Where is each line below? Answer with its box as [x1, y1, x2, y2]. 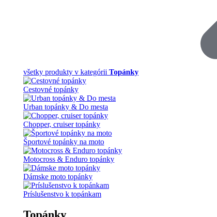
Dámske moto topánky [23, 172, 93, 181]
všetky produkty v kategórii [23, 67, 109, 76]
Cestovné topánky [23, 85, 78, 93]
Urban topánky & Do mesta [23, 102, 108, 111]
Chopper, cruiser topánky [23, 120, 100, 128]
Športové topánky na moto [23, 137, 104, 146]
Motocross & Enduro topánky [23, 155, 114, 163]
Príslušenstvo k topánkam [23, 189, 101, 198]
